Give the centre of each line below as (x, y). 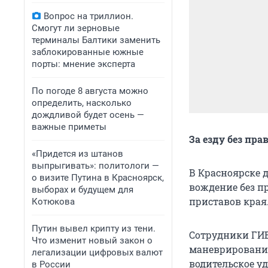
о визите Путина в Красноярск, (98, 178)
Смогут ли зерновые (76, 28)
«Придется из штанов (77, 154)
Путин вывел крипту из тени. (94, 229)
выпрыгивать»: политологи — (95, 166)
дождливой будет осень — (88, 115)
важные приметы (69, 127)
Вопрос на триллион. (89, 16)
